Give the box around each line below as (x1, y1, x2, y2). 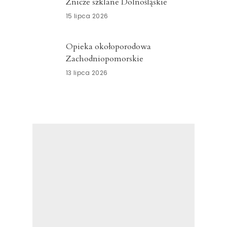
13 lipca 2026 (66, 68, 108, 77)
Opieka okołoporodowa (66, 41, 151, 52)
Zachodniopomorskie (66, 53, 143, 64)
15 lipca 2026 (66, 11, 108, 20)
